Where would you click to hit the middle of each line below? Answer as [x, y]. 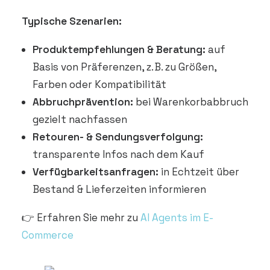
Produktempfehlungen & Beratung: [119, 49]
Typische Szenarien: [72, 21]
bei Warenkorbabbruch [191, 102]
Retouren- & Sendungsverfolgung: [118, 137]
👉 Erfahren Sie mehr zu [81, 218]
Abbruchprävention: [83, 102]
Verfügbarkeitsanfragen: [96, 172]
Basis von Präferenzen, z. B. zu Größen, [124, 67]
